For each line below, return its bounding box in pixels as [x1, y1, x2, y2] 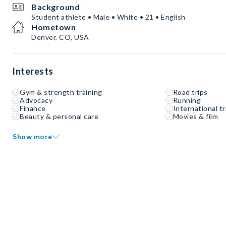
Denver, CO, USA [31, 33, 89, 42]
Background [31, 2, 80, 12]
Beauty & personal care [20, 112, 98, 121]
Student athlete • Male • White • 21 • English [31, 13, 186, 22]
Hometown [31, 22, 76, 32]
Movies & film [173, 112, 218, 121]
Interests [12, 66, 53, 77]
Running [173, 96, 201, 105]
